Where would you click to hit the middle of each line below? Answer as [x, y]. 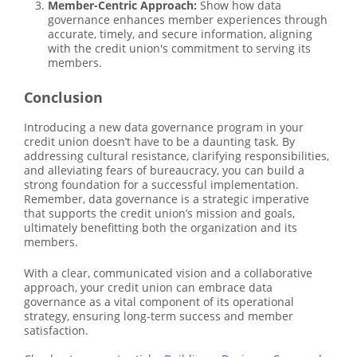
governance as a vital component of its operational [159, 302]
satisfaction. [56, 331]
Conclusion [63, 98]
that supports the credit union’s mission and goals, [159, 214]
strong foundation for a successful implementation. [161, 185]
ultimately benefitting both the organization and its [161, 228]
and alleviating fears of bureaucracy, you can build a [164, 171]
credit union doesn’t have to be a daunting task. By [159, 142]
